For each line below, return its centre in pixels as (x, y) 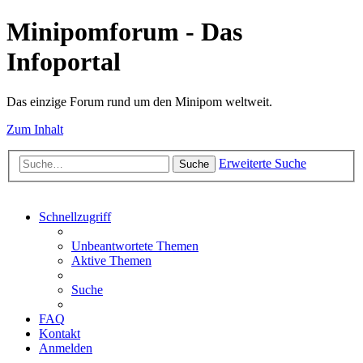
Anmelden (66, 348)
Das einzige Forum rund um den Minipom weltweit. (139, 101)
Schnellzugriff (75, 217)
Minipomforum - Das (124, 32)
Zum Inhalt (35, 129)
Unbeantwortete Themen (135, 246)
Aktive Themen (111, 261)
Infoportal (64, 62)
